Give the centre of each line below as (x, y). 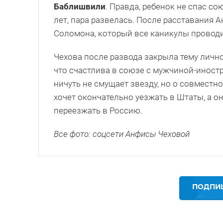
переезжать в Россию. (98, 110)
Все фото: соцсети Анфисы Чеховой (122, 134)
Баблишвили (80, 6)
